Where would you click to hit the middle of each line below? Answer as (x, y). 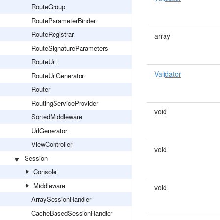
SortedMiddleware (57, 117)
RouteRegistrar (53, 34)
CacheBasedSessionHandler (72, 213)
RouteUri (44, 62)
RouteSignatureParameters (70, 48)
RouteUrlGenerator (58, 75)
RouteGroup (48, 7)
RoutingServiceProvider (65, 103)
